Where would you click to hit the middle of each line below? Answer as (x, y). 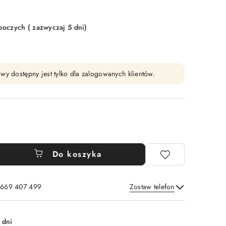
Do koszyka (77, 154)
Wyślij (161, 200)
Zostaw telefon (152, 187)
